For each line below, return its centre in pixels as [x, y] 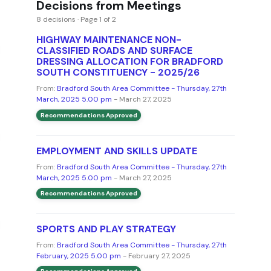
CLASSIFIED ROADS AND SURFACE [114, 51]
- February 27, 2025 [155, 256]
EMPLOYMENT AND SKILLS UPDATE [116, 151]
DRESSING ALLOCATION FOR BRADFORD [129, 62]
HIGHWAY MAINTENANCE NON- [109, 40]
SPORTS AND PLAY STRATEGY [106, 229]
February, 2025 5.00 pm [78, 256]
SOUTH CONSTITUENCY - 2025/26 [118, 73]
